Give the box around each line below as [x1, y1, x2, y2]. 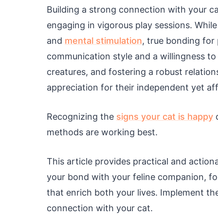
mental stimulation [65, 36, 142, 46]
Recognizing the [47, 111, 116, 122]
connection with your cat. [47, 203, 153, 213]
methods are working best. [47, 127, 158, 137]
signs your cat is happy [116, 111, 213, 122]
